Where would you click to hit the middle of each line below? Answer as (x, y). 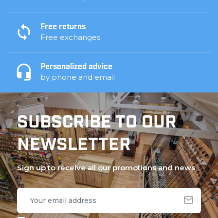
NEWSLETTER (74, 145)
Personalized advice (76, 67)
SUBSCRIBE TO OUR (97, 123)
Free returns (63, 27)
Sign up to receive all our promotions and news (106, 167)
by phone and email (78, 77)
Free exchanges (70, 37)
